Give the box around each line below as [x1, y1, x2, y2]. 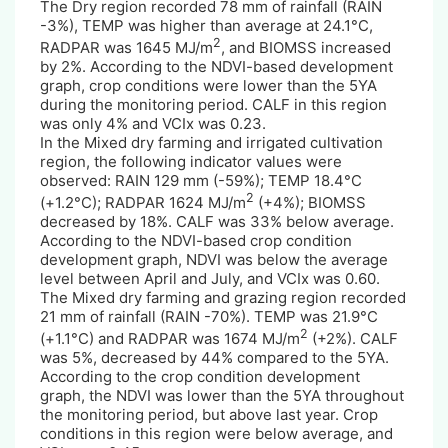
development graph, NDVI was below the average [40, 249, 388, 269]
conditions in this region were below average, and [40, 423, 393, 443]
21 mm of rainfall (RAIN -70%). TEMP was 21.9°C [40, 306, 378, 326]
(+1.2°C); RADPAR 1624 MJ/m [40, 192, 246, 212]
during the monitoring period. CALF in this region [40, 94, 387, 114]
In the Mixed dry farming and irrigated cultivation [40, 132, 383, 152]
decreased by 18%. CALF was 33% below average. [40, 211, 394, 231]
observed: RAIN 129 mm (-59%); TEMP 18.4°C [40, 170, 362, 190]
